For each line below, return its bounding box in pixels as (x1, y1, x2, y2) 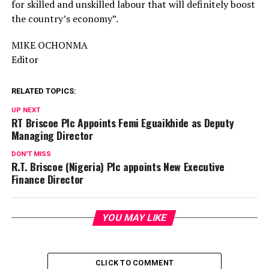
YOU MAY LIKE (101, 211, 169, 223)
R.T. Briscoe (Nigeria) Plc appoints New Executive (11, 158, 225, 174)
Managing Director (11, 127, 93, 143)
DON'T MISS (11, 150, 51, 158)
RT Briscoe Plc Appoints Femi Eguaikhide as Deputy (11, 114, 234, 130)
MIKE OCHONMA (11, 38, 88, 52)
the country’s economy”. (11, 11, 118, 25)
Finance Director (11, 171, 84, 187)
